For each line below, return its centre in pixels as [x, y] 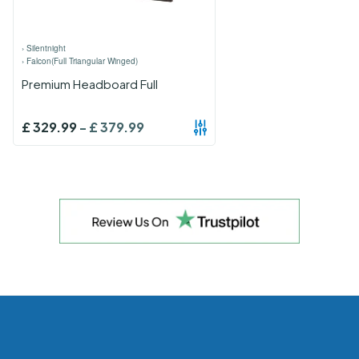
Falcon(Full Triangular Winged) [82, 61]
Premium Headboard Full [90, 84]
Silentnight [46, 48]
